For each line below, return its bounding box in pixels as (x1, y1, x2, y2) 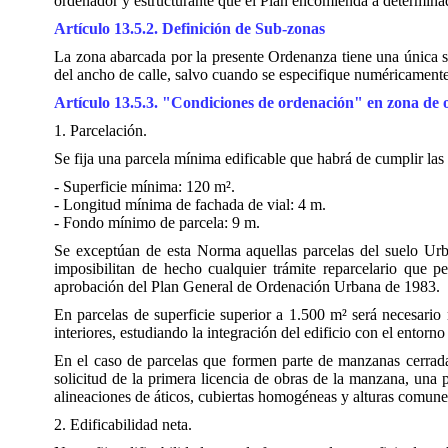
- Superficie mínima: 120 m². (54, 178, 235, 195)
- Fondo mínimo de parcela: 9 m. (54, 214, 260, 231)
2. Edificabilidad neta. (54, 416, 192, 433)
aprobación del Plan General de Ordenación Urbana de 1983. (54, 278, 440, 295)
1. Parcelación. (54, 122, 147, 139)
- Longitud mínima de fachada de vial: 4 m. (54, 196, 326, 213)
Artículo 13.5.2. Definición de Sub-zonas (54, 20, 325, 37)
